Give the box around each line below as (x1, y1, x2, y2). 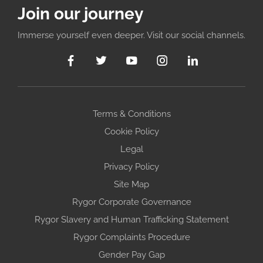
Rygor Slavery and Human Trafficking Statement (34, 214, 229, 225)
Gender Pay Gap (98, 249, 165, 260)
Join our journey (18, 4, 143, 23)
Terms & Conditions (92, 108, 171, 119)
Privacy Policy (104, 161, 159, 172)
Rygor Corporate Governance (72, 196, 191, 207)
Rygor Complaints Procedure (73, 231, 190, 242)
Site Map (114, 178, 149, 190)
